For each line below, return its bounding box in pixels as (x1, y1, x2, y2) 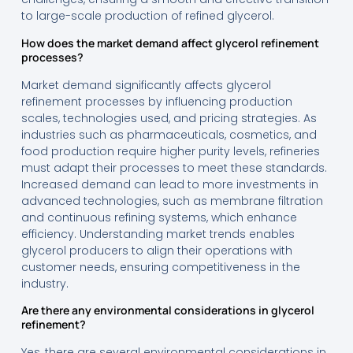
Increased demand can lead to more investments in (20, 176, 318, 192)
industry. (20, 275, 69, 292)
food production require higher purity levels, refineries (20, 143, 320, 159)
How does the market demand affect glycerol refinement (20, 35, 319, 50)
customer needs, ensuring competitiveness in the (20, 258, 300, 275)
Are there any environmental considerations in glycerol (20, 303, 314, 318)
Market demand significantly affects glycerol (20, 76, 271, 93)
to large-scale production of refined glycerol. (20, 8, 274, 24)
